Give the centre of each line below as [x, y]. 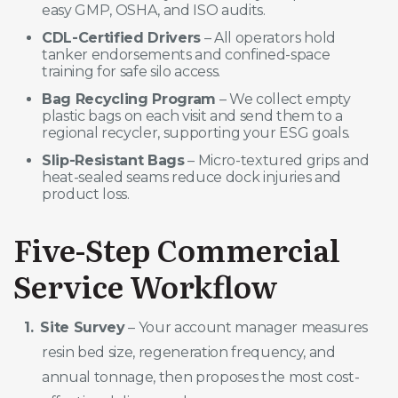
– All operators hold [269, 37]
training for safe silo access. [131, 71]
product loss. [86, 194]
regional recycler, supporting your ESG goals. [196, 132]
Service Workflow [146, 285]
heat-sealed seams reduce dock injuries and [192, 177]
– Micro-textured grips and [277, 160]
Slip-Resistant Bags [113, 160]
